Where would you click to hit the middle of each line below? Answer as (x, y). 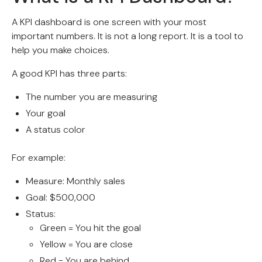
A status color (56, 130)
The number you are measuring (92, 97)
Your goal (46, 113)
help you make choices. (61, 50)
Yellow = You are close (86, 244)
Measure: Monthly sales (75, 181)
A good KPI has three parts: (69, 74)
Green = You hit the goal (90, 228)
